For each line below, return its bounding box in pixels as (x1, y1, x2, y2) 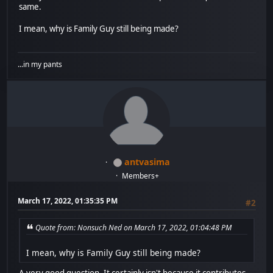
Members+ (122, 170, 160, 181)
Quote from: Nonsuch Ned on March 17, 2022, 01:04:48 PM (35, 222, 232, 233)
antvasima (124, 155, 170, 168)
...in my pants (18, 58, 63, 69)
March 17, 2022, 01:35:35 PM (18, 195, 118, 206)
